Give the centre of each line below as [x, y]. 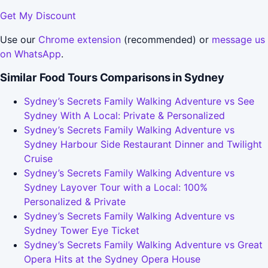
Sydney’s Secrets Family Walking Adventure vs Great [143, 244]
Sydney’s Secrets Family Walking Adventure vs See [139, 101]
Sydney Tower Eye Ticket [82, 230]
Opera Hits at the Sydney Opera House [112, 259]
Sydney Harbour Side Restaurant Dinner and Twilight [143, 144]
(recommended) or [166, 39]
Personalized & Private [75, 201]
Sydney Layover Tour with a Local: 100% [116, 187]
